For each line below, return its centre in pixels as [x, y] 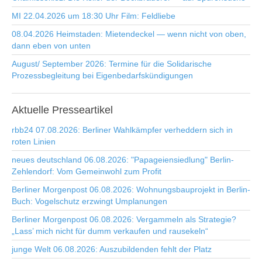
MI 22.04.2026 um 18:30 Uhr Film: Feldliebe [94, 16]
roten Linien [34, 142]
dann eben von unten [51, 46]
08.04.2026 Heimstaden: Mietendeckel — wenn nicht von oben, [129, 34]
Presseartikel [81, 110]
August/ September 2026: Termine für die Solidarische [112, 64]
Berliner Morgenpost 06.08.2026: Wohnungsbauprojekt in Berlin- [131, 189]
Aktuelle [30, 110]
